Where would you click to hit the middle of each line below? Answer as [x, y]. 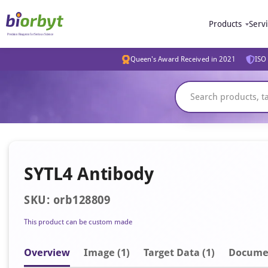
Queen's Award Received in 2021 [183, 59]
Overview [47, 252]
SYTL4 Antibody [89, 174]
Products [225, 24]
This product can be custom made [78, 222]
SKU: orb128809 [67, 200]
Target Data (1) [179, 252]
